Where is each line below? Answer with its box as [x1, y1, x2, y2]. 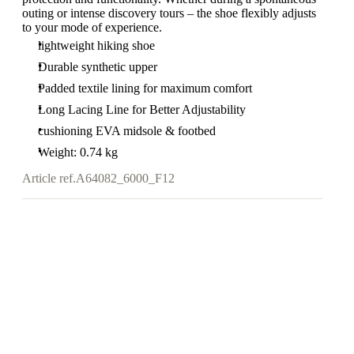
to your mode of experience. [22, 21, 162, 34]
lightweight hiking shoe [38, 39, 155, 52]
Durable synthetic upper [38, 60, 157, 73]
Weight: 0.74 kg [38, 145, 118, 159]
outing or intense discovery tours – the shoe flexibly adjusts [22, 6, 316, 20]
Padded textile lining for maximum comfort [38, 81, 252, 95]
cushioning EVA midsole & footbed [38, 124, 216, 137]
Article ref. [22, 171, 76, 186]
